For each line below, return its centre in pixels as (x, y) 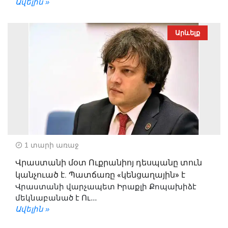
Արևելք (188, 33)
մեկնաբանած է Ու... (56, 197)
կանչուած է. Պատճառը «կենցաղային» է (100, 175)
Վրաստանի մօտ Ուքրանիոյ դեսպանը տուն (109, 163)
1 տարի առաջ (51, 145)
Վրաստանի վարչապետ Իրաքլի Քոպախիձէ (106, 186)
